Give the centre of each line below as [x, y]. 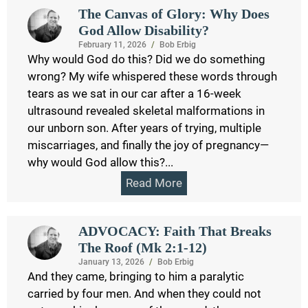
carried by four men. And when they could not [144, 293]
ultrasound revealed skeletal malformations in [146, 110]
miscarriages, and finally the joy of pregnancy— [148, 145]
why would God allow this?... [100, 162]
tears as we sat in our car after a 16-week [134, 93]
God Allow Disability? [143, 30]
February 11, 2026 [112, 44]
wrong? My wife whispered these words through [152, 76]
